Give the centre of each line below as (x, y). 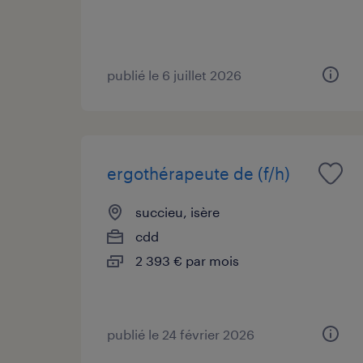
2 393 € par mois (187, 260)
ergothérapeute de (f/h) (199, 173)
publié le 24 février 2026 (181, 334)
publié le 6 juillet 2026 (174, 75)
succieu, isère (177, 211)
